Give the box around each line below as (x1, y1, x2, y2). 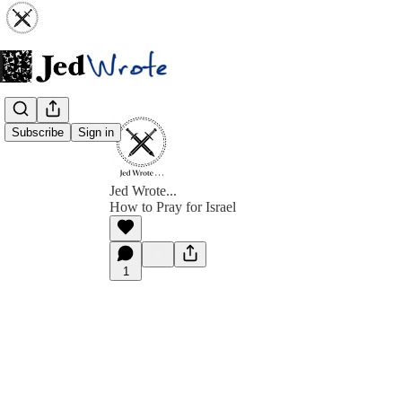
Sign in (78, 126, 114, 140)
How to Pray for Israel (109, 199, 236, 214)
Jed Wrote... (109, 183, 177, 198)
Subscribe (12, 126, 64, 140)
